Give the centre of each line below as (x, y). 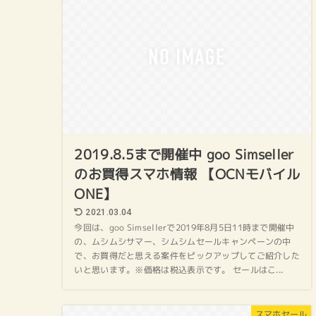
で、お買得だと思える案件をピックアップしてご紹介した (187, 256)
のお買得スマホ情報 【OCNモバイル (187, 175)
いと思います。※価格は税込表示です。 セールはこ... (179, 271)
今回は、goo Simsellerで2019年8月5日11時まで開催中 (184, 228)
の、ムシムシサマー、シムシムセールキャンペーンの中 (183, 242)
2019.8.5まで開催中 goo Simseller (184, 155)
